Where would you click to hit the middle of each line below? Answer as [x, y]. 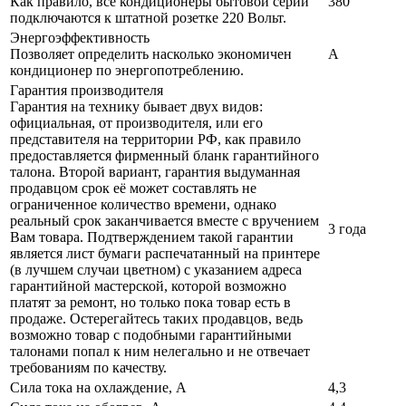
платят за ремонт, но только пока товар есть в [150, 303]
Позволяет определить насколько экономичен [151, 54]
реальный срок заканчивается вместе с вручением [164, 221]
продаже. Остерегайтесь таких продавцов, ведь [156, 319]
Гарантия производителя [88, 91]
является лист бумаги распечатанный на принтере [165, 254]
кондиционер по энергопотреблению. [127, 71]
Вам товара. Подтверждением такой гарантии [152, 237]
